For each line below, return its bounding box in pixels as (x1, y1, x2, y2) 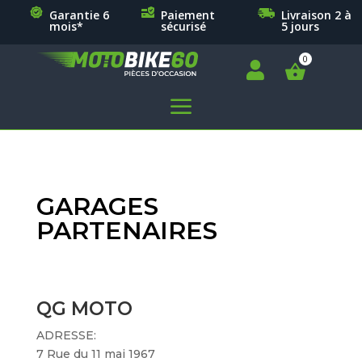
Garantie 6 (48, 7, 109, 23)
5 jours (281, 19, 320, 34)
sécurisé (161, 19, 207, 34)
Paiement (161, 7, 216, 23)
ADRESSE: (36, 327, 96, 343)
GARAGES (36, 191, 158, 221)
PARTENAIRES (36, 215, 217, 246)
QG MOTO (36, 297, 133, 320)
